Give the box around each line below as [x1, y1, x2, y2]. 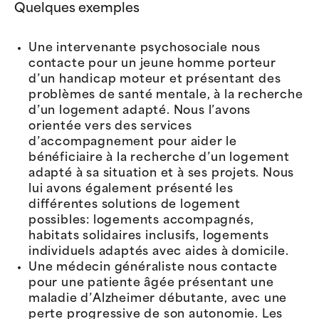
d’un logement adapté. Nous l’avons [28, 105, 251, 117]
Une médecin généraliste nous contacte [28, 261, 278, 273]
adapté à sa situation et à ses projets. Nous [28, 167, 295, 179]
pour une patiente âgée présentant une [28, 277, 274, 289]
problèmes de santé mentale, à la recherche [28, 89, 303, 101]
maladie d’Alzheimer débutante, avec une [28, 293, 288, 305]
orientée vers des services [28, 120, 192, 132]
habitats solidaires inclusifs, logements [28, 230, 269, 242]
